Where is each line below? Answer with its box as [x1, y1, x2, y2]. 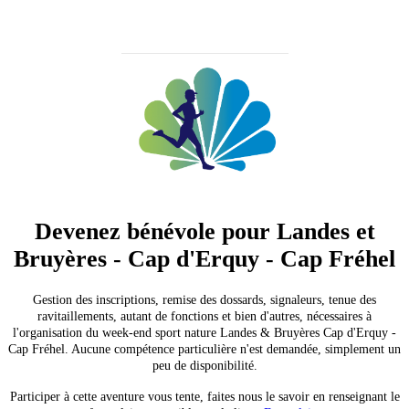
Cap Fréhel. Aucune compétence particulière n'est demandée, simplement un [8, 342, 401, 357]
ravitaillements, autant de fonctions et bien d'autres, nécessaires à [37, 309, 372, 324]
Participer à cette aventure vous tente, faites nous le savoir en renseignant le [9, 390, 400, 404]
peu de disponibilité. [152, 359, 257, 373]
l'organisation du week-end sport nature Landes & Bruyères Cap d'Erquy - [13, 326, 396, 341]
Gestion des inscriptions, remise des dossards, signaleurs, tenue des [33, 293, 376, 308]
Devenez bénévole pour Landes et [34, 218, 375, 246]
